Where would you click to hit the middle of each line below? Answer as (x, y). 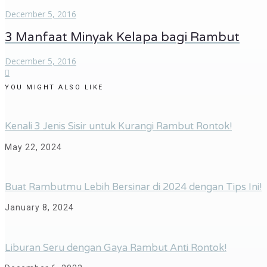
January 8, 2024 (39, 208)
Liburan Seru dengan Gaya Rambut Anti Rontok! (116, 248)
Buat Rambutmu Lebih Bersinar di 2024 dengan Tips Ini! (133, 187)
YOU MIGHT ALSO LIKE (54, 87)
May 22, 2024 (33, 147)
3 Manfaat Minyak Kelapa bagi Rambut (122, 38)
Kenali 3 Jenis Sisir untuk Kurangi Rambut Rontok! (118, 127)
